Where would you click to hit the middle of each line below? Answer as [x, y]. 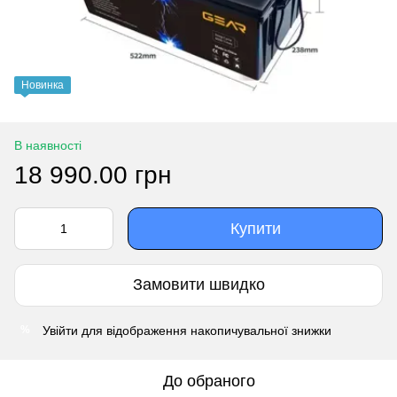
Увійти [60, 330]
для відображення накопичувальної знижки [205, 330]
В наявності [48, 145]
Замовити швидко [198, 285]
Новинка [43, 85]
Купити [255, 228]
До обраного [209, 381]
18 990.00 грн [93, 175]
